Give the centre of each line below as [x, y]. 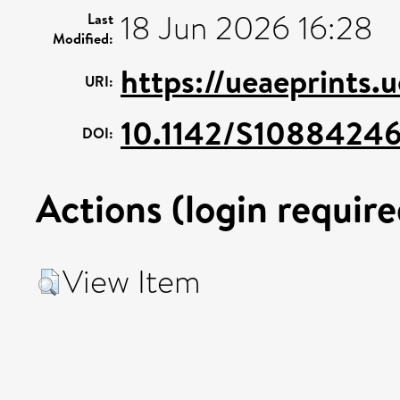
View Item [132, 282]
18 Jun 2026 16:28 [247, 29]
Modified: [83, 38]
